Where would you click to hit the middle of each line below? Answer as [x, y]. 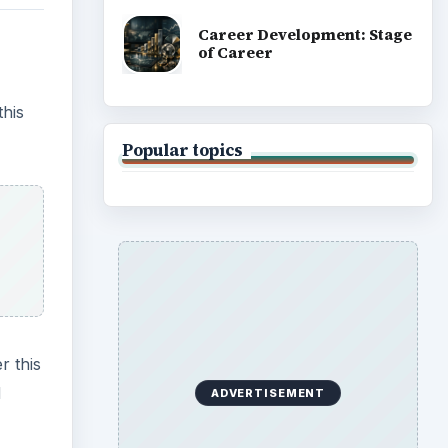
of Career [235, 53]
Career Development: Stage [304, 35]
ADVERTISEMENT [268, 392]
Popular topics [182, 149]
